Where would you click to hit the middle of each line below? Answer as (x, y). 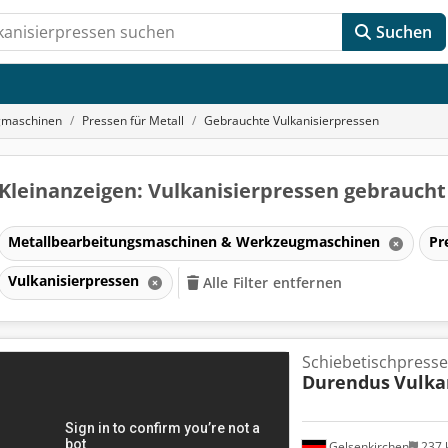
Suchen (404, 32)
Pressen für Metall (133, 120)
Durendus (345, 382)
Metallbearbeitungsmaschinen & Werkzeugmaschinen (195, 241)
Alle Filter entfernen (273, 283)
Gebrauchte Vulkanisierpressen (291, 120)
